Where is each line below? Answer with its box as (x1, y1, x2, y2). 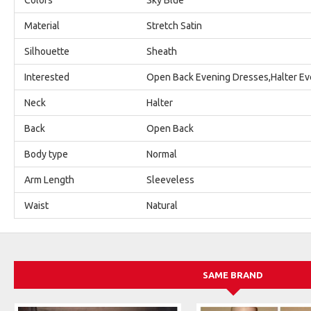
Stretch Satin (146, 19, 202, 31)
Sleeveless (146, 174, 194, 185)
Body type (24, 148, 68, 160)
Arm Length (24, 174, 74, 185)
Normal (146, 148, 177, 160)
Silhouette (24, 45, 69, 57)
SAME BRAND (203, 269, 264, 280)
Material (24, 19, 60, 31)
